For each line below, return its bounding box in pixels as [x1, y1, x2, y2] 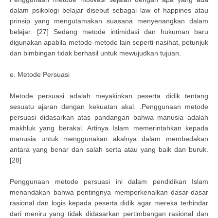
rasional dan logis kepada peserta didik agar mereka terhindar [10, 199, 208, 207]
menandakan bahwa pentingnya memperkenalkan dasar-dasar [10, 188, 208, 196]
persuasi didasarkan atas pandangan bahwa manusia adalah [10, 113, 208, 121]
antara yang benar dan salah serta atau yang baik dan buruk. [10, 145, 208, 153]
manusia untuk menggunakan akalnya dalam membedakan [10, 135, 208, 143]
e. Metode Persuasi [10, 71, 70, 78]
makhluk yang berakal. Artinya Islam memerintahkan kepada [10, 124, 208, 132]
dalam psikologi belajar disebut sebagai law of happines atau [10, 6, 208, 14]
